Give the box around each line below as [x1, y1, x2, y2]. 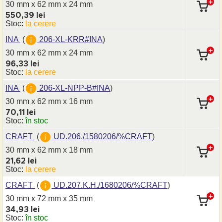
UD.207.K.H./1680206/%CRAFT [52, 180, 167, 189]
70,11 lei [5, 109, 36, 116]
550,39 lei [5, 11, 45, 19]
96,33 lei [5, 60, 39, 68]
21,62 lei [5, 157, 37, 165]
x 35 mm [63, 194, 93, 203]
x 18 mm [63, 146, 93, 154]
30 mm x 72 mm [5, 194, 63, 203]
